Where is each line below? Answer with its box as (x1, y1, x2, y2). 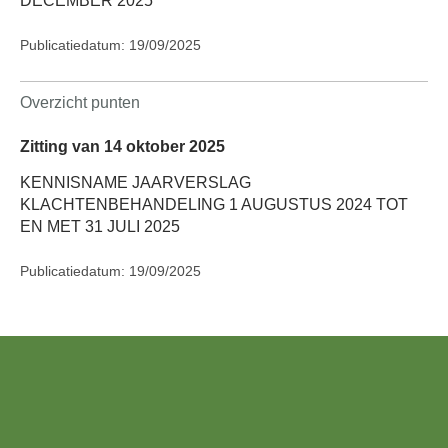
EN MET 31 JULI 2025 (20, 217, 180, 235)
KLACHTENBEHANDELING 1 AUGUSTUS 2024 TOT (20, 195, 408, 213)
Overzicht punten (20, 94, 140, 112)
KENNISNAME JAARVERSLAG (20, 173, 251, 191)
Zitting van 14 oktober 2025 (20, 138, 225, 156)
